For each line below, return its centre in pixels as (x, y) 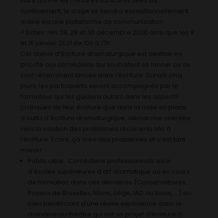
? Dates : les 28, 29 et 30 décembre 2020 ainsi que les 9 (108, 32)
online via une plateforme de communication (92, 21)
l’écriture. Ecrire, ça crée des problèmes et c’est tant (103, 139)
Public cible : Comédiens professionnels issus (100, 161)
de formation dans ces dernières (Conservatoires (107, 182)
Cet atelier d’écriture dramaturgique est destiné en (101, 54)
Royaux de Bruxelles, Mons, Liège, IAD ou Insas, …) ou (110, 193)
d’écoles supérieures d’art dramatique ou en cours (109, 171)
